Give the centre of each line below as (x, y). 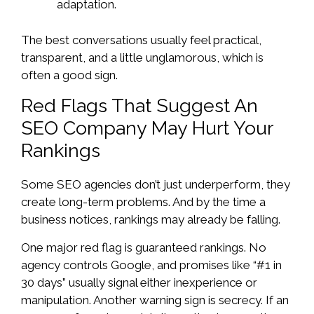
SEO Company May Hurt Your (147, 128)
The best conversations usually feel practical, (141, 40)
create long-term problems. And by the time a (143, 202)
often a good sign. (69, 75)
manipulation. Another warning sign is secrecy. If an (155, 300)
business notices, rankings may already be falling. (151, 220)
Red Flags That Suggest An (139, 106)
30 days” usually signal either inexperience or (139, 283)
